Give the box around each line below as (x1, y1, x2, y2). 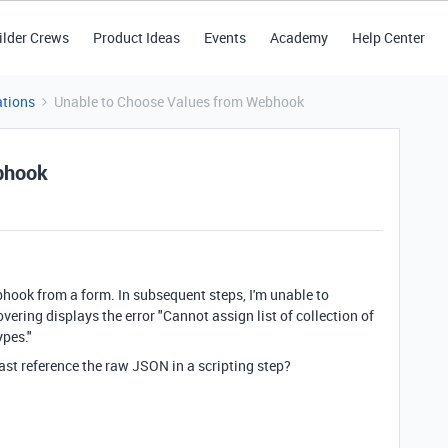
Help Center (351, 28, 425, 47)
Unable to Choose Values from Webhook (54, 92, 304, 111)
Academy (269, 28, 328, 47)
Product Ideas (92, 28, 180, 47)
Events (203, 28, 246, 47)
